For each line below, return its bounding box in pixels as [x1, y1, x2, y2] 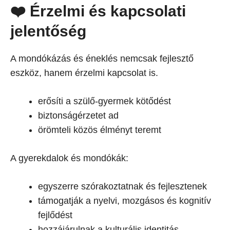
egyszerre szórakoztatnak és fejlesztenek [38, 181, 207, 191]
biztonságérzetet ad [38, 110, 119, 121]
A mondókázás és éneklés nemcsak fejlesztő [10, 53, 194, 64]
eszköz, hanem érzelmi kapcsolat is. [10, 68, 158, 78]
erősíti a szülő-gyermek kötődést [38, 96, 171, 106]
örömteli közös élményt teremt [38, 125, 161, 135]
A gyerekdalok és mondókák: [10, 153, 128, 163]
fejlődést [38, 210, 72, 220]
